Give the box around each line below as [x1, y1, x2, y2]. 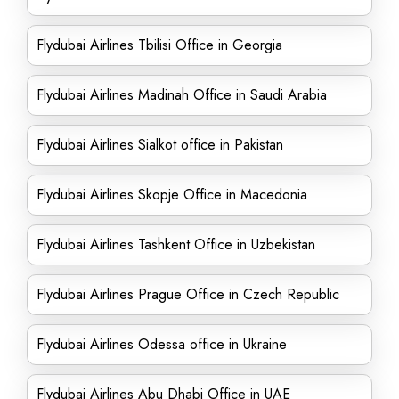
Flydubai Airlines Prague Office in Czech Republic [37, 284, 339, 305]
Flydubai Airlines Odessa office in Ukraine [37, 334, 287, 354]
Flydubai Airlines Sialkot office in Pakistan [37, 134, 283, 155]
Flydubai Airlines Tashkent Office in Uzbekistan [37, 234, 315, 255]
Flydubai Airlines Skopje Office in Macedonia [37, 184, 307, 205]
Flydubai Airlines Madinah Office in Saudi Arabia [37, 85, 327, 105]
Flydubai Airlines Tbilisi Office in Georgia [37, 35, 282, 55]
